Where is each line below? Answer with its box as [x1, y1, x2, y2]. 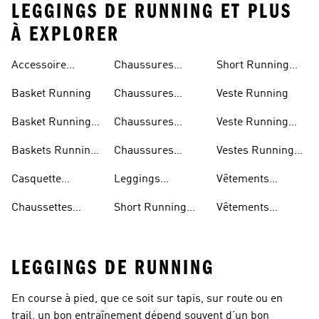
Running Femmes [114, 134, 203, 145]
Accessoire [11, 60, 66, 71]
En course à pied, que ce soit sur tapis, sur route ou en [11, 293, 283, 305]
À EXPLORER [11, 22, 120, 46]
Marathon [114, 77, 162, 88]
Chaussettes [11, 202, 73, 214]
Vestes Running [216, 145, 294, 157]
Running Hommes [114, 162, 204, 174]
